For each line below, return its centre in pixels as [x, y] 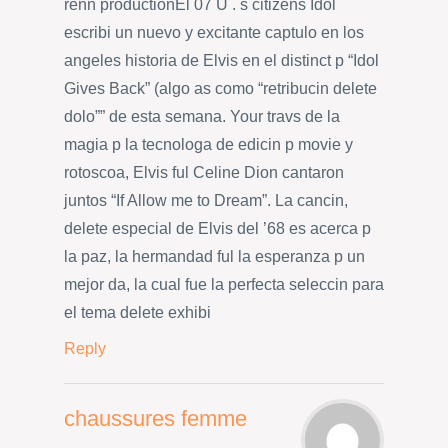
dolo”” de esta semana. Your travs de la [202, 116]
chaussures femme [155, 418]
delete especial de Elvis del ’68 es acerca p [217, 228]
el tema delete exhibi [137, 312]
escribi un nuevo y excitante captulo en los [214, 32]
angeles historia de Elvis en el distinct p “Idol [221, 60]
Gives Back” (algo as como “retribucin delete [220, 88]
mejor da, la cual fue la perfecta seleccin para [224, 284]
